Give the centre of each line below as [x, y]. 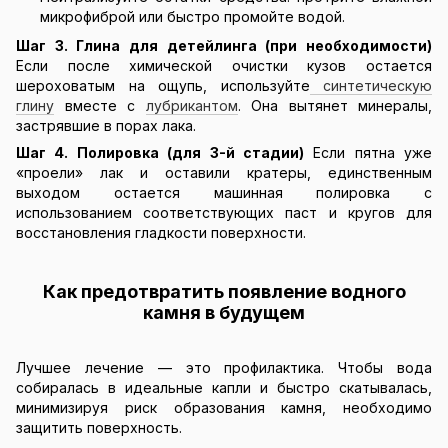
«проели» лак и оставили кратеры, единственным [224, 172]
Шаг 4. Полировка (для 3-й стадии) [160, 152]
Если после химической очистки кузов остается [224, 65]
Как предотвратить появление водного [224, 291]
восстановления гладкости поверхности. [161, 232]
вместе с [100, 105]
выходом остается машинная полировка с [224, 192]
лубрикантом [191, 105]
